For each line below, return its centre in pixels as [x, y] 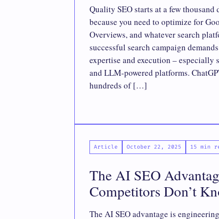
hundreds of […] [118, 85]
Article [106, 147]
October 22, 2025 [154, 147]
